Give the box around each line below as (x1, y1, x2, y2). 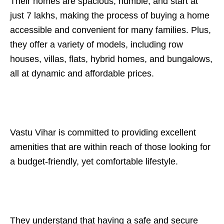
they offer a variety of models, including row (10, 39, 183, 49)
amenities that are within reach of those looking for (10, 142, 210, 152)
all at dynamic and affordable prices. (10, 68, 154, 78)
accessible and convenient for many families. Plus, (10, 25, 211, 35)
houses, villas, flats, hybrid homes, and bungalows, (10, 54, 212, 64)
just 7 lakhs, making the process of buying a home (10, 10, 209, 20)
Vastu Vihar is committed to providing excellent (10, 127, 196, 137)
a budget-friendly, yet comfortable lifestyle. (10, 156, 180, 166)
